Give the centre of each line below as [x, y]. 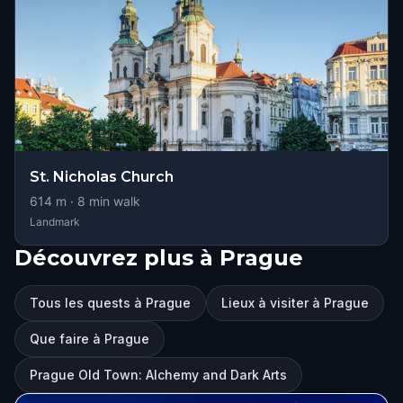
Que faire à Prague [90, 339]
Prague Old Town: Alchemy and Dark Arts [158, 375]
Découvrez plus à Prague [159, 258]
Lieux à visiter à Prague [295, 303]
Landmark [55, 222]
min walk [113, 201]
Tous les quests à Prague [110, 303]
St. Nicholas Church [102, 177]
